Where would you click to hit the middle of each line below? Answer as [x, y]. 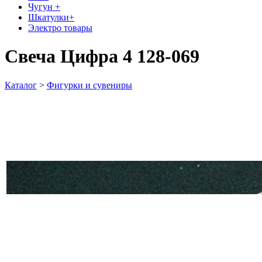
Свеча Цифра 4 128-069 [102, 56]
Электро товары [60, 28]
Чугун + [44, 7]
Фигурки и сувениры [89, 85]
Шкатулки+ [51, 17]
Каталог [21, 85]
